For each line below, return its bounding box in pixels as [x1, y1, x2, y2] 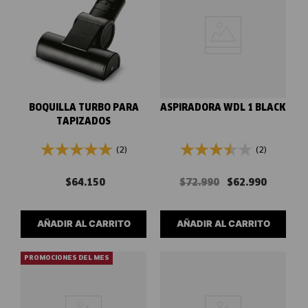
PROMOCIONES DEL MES [24, 254, 109, 261]
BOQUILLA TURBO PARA [28, 103, 139, 113]
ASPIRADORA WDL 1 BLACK [160, 103, 286, 113]
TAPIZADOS [56, 117, 111, 126]
